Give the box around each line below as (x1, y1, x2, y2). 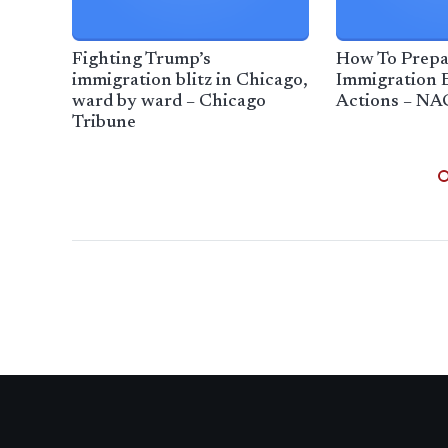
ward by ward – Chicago (72, 93, 266, 112)
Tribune (72, 114, 136, 133)
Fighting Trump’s (72, 51, 211, 70)
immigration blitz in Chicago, (72, 72, 308, 91)
